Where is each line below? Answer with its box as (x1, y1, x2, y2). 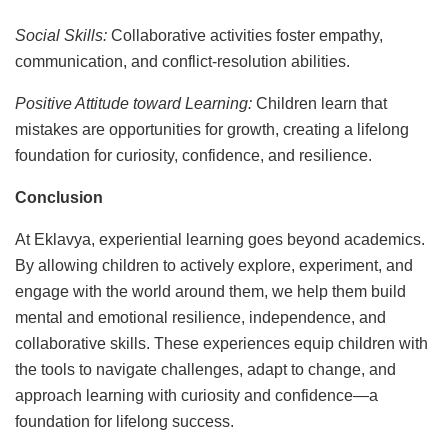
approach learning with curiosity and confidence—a (15, 386, 378, 404)
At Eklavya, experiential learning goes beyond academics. (15, 230, 425, 248)
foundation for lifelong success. (15, 412, 234, 430)
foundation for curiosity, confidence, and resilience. (15, 146, 372, 164)
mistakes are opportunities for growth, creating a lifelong (15, 120, 409, 138)
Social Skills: (15, 26, 107, 44)
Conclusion (15, 188, 103, 206)
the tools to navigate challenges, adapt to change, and (15, 360, 396, 378)
